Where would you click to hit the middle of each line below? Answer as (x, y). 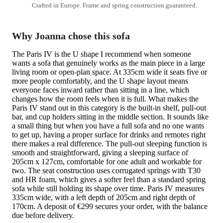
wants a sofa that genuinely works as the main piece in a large (109, 63)
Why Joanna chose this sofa (71, 36)
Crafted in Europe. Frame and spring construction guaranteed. (114, 5)
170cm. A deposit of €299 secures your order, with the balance (110, 206)
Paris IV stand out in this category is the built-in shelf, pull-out (109, 108)
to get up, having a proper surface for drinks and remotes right (109, 134)
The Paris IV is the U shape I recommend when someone (102, 54)
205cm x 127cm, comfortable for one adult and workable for (107, 161)
